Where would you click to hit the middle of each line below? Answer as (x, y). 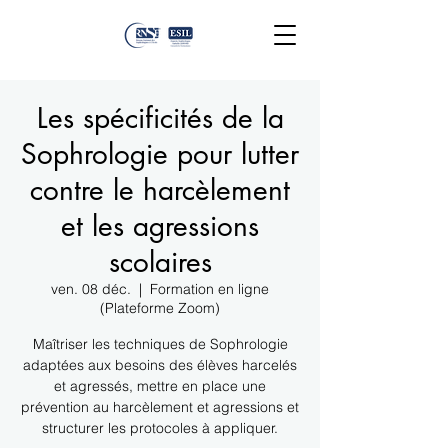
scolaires (160, 262)
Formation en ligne (209, 289)
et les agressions (160, 226)
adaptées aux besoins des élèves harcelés (160, 365)
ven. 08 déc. (91, 289)
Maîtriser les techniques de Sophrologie (160, 344)
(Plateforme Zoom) (160, 308)
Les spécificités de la (160, 118)
